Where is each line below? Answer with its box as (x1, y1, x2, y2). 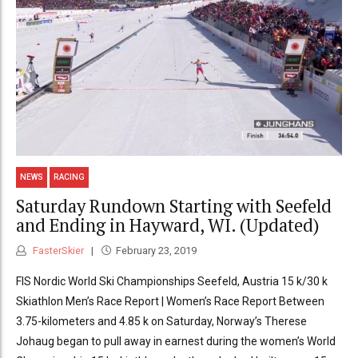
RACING (54, 173, 86, 182)
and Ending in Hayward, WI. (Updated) (16, 213, 319, 237)
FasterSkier (30, 245, 84, 257)
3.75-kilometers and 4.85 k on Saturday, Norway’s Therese (16, 315, 307, 328)
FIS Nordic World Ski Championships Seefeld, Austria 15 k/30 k (16, 275, 328, 288)
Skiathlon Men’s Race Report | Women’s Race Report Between (16, 295, 324, 308)
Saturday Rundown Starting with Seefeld (16, 193, 332, 217)
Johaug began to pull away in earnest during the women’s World (16, 335, 336, 348)
